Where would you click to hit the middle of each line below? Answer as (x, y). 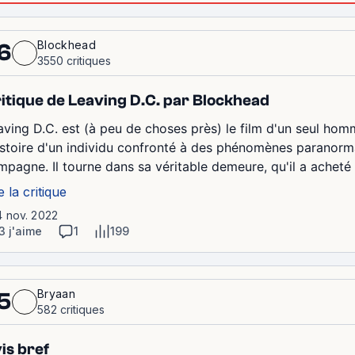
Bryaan (56, 294)
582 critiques (71, 310)
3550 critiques (74, 61)
